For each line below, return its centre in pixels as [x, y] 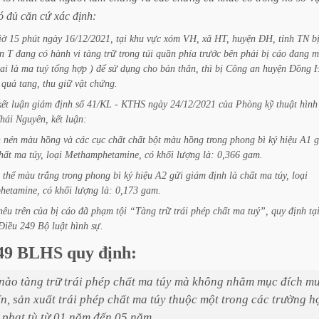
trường [289, 299]
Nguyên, [32, 119]
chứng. [104, 83]
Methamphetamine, [103, 155]
